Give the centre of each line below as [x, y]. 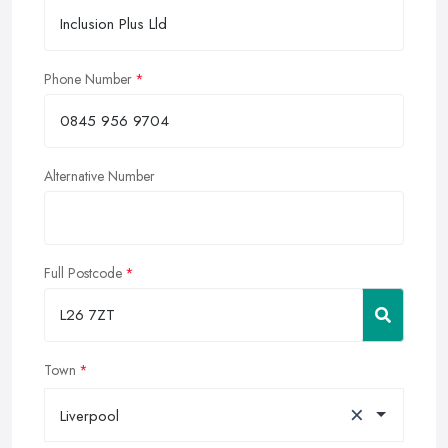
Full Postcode [83, 272]
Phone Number [88, 78]
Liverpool [89, 415]
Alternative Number [99, 175]
